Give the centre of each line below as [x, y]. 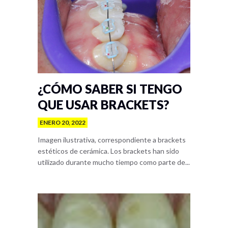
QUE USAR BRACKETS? [103, 105]
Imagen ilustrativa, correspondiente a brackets [112, 140]
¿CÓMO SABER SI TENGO [110, 89]
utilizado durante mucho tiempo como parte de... [114, 162]
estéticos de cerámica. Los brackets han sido [108, 151]
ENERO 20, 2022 [63, 122]
